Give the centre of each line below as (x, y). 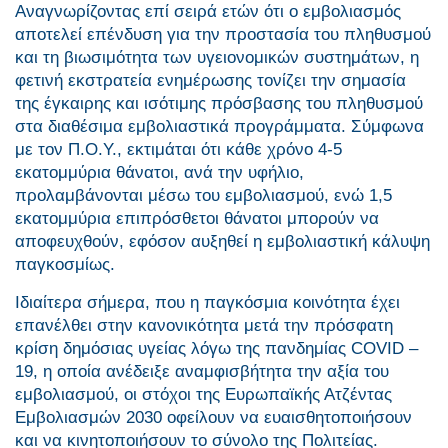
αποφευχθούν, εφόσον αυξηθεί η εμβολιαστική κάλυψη (222, 242)
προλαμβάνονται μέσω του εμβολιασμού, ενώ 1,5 (203, 196)
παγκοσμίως (62, 265)
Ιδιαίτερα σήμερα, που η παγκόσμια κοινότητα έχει (207, 303)
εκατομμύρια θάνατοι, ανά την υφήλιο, (159, 173)
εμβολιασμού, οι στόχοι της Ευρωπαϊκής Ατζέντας (203, 395)
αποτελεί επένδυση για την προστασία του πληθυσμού (223, 35)
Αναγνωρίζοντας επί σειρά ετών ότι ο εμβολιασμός (208, 12)
